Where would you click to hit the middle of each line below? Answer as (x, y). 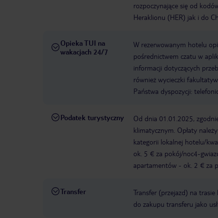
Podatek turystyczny (92, 118)
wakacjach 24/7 (84, 52)
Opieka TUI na (83, 43)
